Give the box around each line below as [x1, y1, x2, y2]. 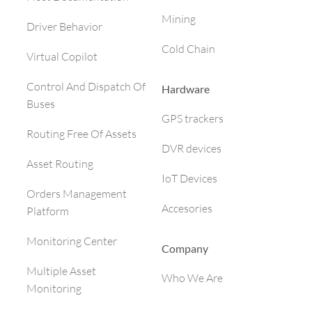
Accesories [162, 201, 212, 215]
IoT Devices [162, 171, 217, 185]
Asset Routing [26, 157, 93, 171]
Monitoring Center [26, 234, 117, 249]
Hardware [162, 82, 210, 95]
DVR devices [162, 141, 221, 155]
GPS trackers [162, 111, 224, 125]
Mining [162, 12, 196, 26]
